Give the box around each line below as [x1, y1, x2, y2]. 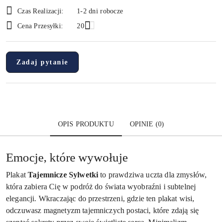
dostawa [5, 23, 43, 36]
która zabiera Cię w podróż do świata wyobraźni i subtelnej [6, 182, 196, 191]
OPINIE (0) [129, 120, 165, 128]
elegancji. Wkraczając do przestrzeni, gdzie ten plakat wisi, [6, 194, 195, 203]
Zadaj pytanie [16, 58, 68, 66]
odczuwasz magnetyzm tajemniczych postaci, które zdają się [6, 206, 199, 215]
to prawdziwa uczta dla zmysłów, [98, 170, 207, 179]
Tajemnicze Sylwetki [28, 170, 99, 179]
